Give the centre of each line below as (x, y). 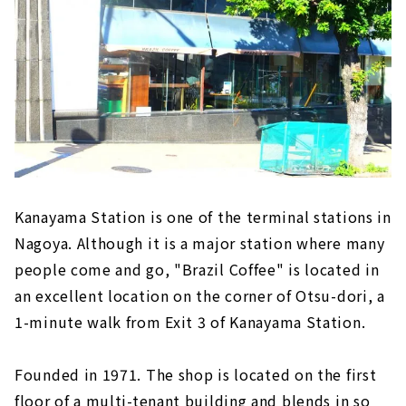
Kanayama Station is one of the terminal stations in (203, 217)
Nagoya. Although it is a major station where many (200, 243)
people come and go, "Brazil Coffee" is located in (197, 269)
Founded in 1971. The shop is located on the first (196, 374)
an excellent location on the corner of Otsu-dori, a (200, 295)
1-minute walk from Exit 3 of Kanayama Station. (190, 322)
